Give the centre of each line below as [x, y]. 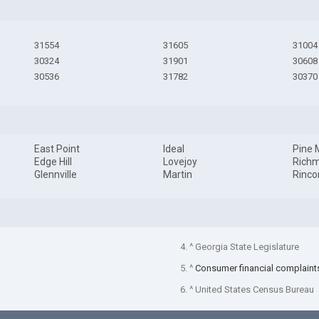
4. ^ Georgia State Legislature [239, 246]
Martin [178, 175]
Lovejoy [181, 162]
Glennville [55, 175]
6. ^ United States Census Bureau [247, 289]
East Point [57, 149]
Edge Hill [53, 162]
